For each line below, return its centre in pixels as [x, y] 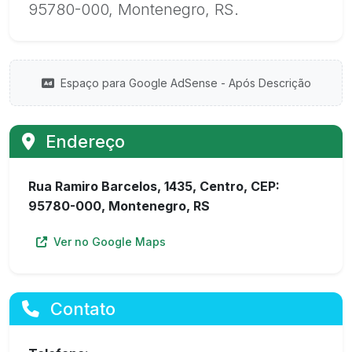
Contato [81, 309]
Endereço [83, 141]
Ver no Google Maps [108, 242]
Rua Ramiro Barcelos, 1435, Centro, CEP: [154, 186]
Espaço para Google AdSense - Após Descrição [184, 83]
